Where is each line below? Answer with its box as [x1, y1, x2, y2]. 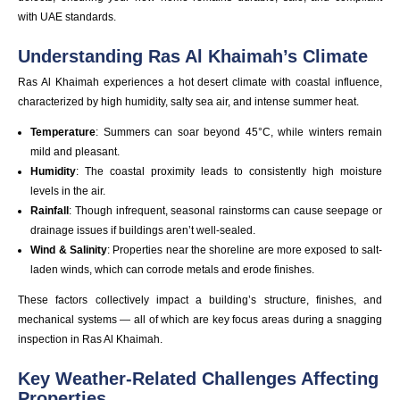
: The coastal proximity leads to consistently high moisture [76, 164, 382, 178]
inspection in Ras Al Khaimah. [18, 332, 162, 346]
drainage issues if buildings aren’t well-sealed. [30, 223, 256, 237]
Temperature [30, 125, 96, 138]
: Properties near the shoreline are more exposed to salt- [107, 243, 382, 256]
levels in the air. [30, 184, 106, 197]
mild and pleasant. [30, 145, 121, 158]
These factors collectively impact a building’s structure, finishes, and [18, 293, 382, 306]
